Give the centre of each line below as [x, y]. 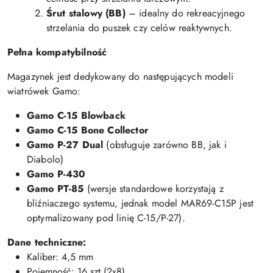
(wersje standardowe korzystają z [154, 189]
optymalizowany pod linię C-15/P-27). [106, 218]
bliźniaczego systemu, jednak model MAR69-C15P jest [140, 204]
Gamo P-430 [56, 174]
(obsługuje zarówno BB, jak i [165, 145]
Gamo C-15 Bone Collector [88, 130]
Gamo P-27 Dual [65, 145]
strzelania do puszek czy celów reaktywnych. [139, 28]
